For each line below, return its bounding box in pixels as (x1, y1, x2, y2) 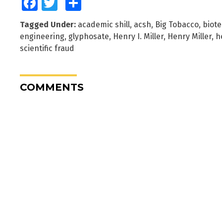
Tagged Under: (20, 19, 76, 29)
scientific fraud (20, 43, 74, 53)
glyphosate (68, 31, 109, 41)
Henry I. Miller (113, 31, 164, 41)
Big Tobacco (155, 19, 199, 29)
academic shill (78, 19, 130, 29)
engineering (20, 31, 64, 41)
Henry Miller (167, 31, 212, 41)
